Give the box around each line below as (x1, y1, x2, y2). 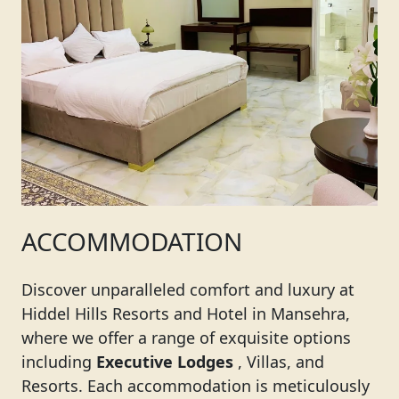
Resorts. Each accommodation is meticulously (21, 375, 370, 396)
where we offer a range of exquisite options (21, 327, 351, 348)
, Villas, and (238, 351, 324, 372)
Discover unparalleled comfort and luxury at (21, 279, 354, 300)
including (21, 351, 96, 372)
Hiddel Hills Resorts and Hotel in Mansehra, (21, 303, 350, 324)
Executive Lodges (96, 351, 233, 372)
